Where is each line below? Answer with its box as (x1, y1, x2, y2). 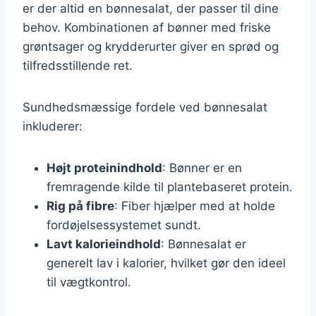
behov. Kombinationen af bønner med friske (23, 20, 271, 35)
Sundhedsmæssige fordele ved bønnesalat (23, 99, 267, 114)
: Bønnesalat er (161, 236, 246, 251)
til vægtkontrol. (47, 274, 131, 289)
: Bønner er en (162, 160, 242, 175)
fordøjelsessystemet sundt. (47, 217, 201, 232)
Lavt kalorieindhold (47, 236, 161, 251)
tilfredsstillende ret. (23, 58, 133, 73)
